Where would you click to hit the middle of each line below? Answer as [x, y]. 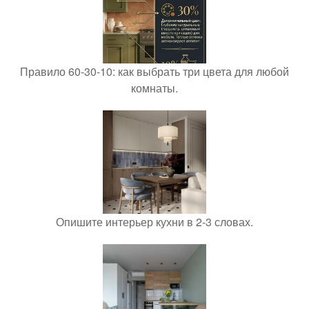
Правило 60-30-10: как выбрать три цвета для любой [154, 72]
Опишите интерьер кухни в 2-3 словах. [154, 222]
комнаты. [154, 88]
